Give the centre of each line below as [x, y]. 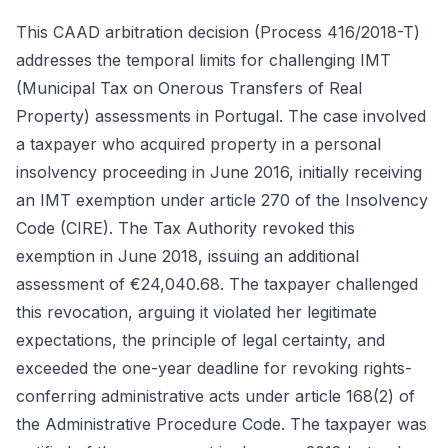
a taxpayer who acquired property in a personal [198, 144]
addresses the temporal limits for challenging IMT [203, 60]
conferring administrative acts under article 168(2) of [215, 396]
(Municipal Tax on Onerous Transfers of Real [189, 88]
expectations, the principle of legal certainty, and [200, 340]
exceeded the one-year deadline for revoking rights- [214, 368]
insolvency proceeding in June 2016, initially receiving [219, 172]
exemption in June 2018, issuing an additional [187, 256]
